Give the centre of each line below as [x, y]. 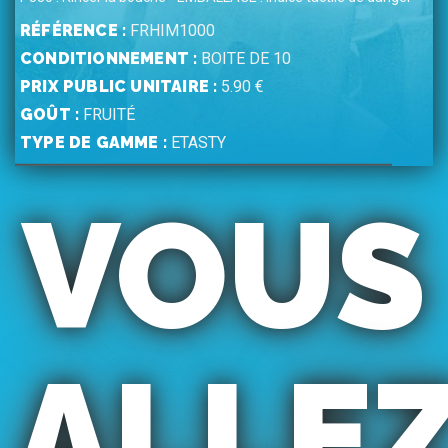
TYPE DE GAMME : [93, 142]
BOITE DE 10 [246, 58]
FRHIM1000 [173, 30]
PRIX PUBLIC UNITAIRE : [119, 86]
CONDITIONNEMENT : [109, 58]
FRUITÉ [109, 114]
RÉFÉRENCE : [73, 30]
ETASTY [198, 142]
